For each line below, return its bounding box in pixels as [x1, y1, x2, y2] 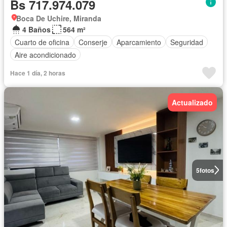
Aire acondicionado [15, 49, 76, 60]
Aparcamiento [117, 36, 161, 47]
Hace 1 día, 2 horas [10, 68, 65, 78]
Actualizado [172, 97, 213, 108]
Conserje [79, 36, 107, 47]
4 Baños [22, 24, 51, 35]
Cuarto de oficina [15, 36, 69, 47]
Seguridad [170, 36, 203, 47]
